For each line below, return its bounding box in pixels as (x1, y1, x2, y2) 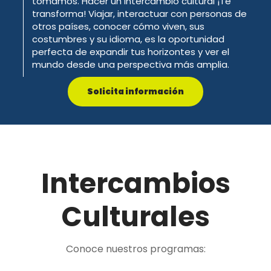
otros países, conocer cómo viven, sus (32, 20, 204, 33)
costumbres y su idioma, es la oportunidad (32, 33, 224, 45)
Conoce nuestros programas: (65, 242, 206, 256)
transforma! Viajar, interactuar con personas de (32, 7, 247, 20)
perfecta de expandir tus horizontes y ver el (32, 45, 229, 58)
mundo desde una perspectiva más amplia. (32, 58, 229, 71)
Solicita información (87, 85, 184, 97)
